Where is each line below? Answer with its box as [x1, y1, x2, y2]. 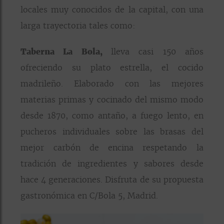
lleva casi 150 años [111, 45, 203, 57]
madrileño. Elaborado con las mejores [20, 77, 203, 89]
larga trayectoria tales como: [20, 19, 136, 31]
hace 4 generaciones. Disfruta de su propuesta [20, 173, 203, 185]
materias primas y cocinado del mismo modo [20, 93, 203, 105]
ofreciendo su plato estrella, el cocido [20, 61, 203, 73]
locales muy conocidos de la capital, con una [20, 3, 203, 15]
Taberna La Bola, [20, 45, 111, 57]
